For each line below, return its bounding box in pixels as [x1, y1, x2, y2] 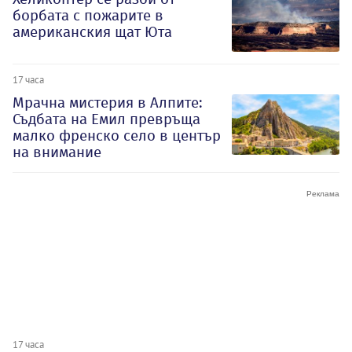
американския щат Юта [13, 23, 172, 42]
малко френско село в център [13, 126, 221, 145]
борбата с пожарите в [13, 6, 163, 25]
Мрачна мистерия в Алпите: [13, 93, 203, 112]
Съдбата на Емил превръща [13, 110, 200, 129]
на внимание [13, 143, 101, 162]
